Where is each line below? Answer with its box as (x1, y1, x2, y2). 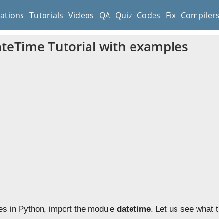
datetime (117, 204, 151, 214)
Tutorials (29, 10, 64, 21)
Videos (68, 10, 94, 21)
